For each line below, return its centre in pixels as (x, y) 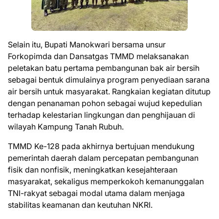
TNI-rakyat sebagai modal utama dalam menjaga (96, 193)
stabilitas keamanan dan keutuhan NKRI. (80, 205)
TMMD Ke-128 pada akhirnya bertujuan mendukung (101, 146)
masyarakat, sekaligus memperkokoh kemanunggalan (106, 181)
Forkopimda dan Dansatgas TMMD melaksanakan (98, 56)
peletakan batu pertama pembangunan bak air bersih (104, 68)
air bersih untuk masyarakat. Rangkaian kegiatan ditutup (109, 91)
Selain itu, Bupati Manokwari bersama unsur (87, 44)
